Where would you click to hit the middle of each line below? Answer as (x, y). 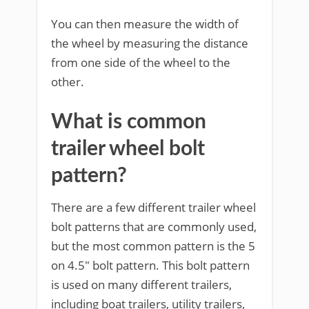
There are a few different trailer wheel (153, 207)
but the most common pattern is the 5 (153, 246)
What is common (129, 122)
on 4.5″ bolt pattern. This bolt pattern (150, 265)
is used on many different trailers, (141, 285)
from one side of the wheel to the (141, 62)
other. (68, 82)
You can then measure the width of (145, 24)
